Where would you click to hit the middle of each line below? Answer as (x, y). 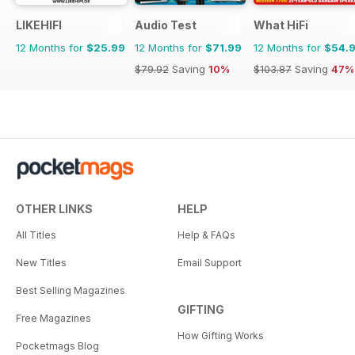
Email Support (210, 262)
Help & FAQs (206, 235)
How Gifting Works (221, 335)
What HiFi (281, 25)
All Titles (36, 235)
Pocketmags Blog (57, 345)
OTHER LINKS (54, 208)
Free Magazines (53, 318)
